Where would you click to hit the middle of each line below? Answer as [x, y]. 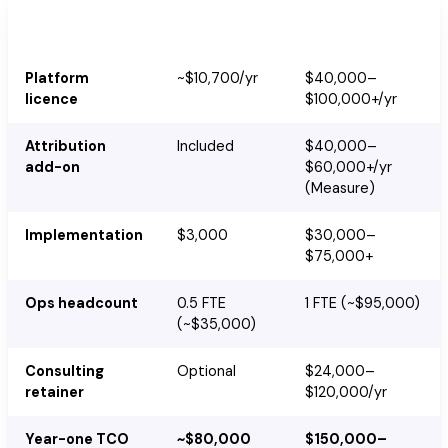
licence [51, 99]
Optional [206, 371]
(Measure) [339, 188]
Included [205, 146]
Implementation [83, 235]
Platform [56, 78]
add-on [52, 167]
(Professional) [223, 30]
